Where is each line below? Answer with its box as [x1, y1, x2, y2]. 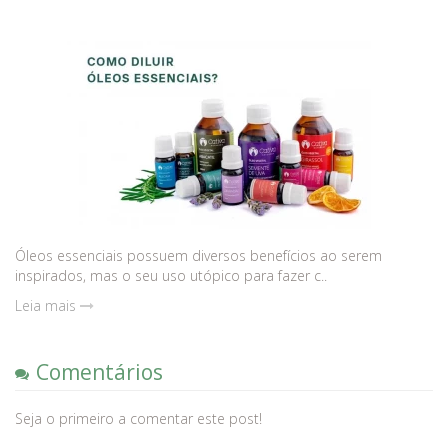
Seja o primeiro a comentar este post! [15, 409, 262, 428]
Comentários [36, 358, 163, 386]
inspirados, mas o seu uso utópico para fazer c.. [15, 266, 327, 285]
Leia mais [15, 296, 80, 315]
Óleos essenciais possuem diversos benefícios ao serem [15, 246, 382, 265]
